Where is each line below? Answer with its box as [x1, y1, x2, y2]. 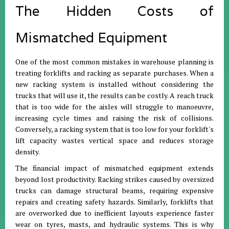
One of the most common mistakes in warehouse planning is [15, 57, 214, 66]
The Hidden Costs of [15, 3, 214, 19]
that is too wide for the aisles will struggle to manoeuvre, [15, 102, 214, 111]
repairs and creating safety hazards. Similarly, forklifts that [15, 197, 214, 207]
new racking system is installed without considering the [15, 79, 214, 89]
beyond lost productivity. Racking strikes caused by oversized [15, 174, 214, 184]
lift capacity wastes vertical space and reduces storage [15, 135, 214, 145]
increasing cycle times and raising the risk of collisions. [15, 113, 214, 123]
